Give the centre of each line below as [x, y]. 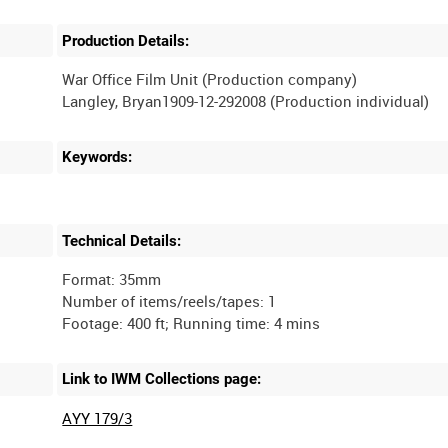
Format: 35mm [112, 279]
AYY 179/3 [97, 418]
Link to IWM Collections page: [162, 379]
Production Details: [126, 40]
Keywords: [97, 157]
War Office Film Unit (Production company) [210, 79]
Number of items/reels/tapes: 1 [169, 301]
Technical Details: [122, 240]
